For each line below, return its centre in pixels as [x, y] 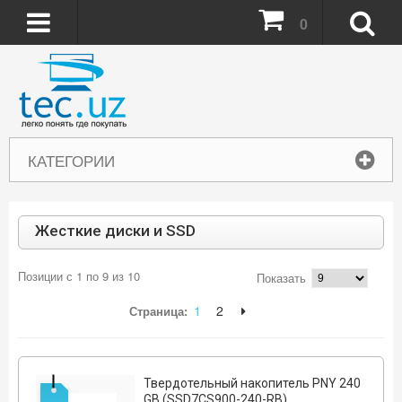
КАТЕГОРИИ [71, 160]
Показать [282, 278]
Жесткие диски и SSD [115, 231]
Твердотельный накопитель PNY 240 [252, 383]
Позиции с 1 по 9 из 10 [79, 276]
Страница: [158, 311]
